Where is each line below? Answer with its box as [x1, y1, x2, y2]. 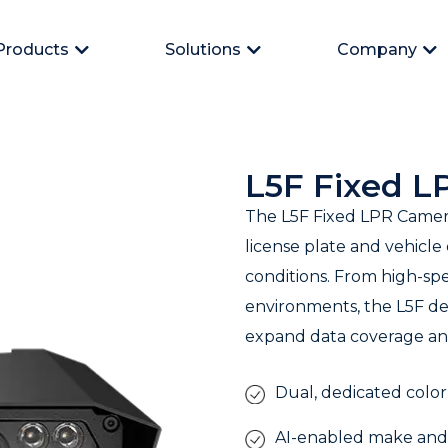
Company [337, 40, 417, 59]
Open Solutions [245, 41, 391, 63]
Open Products [73, 41, 217, 63]
